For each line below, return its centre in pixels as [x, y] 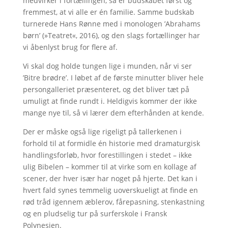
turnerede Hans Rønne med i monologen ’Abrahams [111, 23]
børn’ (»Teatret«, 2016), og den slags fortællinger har [111, 35]
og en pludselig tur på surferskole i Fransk [95, 213]
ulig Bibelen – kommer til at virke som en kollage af [109, 166]
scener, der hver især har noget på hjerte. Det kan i [110, 178]
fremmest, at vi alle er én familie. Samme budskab [108, 12]
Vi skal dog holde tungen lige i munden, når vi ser [107, 66]
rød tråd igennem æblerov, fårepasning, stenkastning [113, 202]
